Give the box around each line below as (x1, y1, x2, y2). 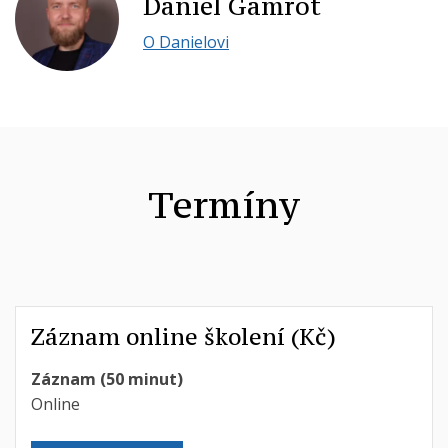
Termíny (148, 180, 300, 228)
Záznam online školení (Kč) (31, 321, 336, 351)
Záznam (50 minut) (31, 367, 183, 390)
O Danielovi (143, 30, 229, 53)
